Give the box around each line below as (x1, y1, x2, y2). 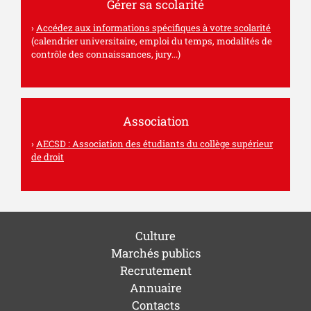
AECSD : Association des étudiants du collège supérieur (36, 137, 273, 151)
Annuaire (129, 280, 182, 296)
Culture (135, 228, 176, 244)
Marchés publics (110, 245, 201, 262)
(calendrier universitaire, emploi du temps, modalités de (31, 34, 272, 47)
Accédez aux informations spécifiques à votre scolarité (36, 21, 271, 34)
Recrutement (119, 262, 192, 279)
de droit (31, 151, 64, 164)
